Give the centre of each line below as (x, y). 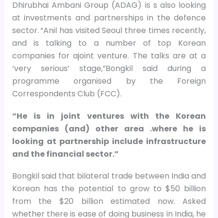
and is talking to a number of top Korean (109, 43)
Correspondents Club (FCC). (67, 94)
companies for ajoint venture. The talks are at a (109, 56)
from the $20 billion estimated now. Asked (109, 201)
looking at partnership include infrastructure (109, 141)
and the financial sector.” (66, 154)
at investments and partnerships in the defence (109, 18)
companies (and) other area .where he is (109, 128)
